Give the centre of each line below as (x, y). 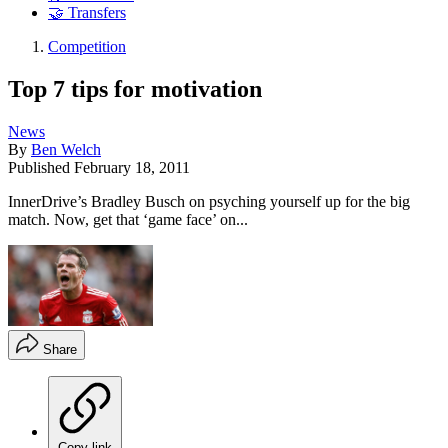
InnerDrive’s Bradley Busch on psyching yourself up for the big (209, 201)
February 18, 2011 (132, 167)
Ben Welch (66, 149)
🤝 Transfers (87, 13)
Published (41, 167)
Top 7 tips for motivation (135, 88)
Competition (87, 47)
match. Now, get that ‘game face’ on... (128, 219)
